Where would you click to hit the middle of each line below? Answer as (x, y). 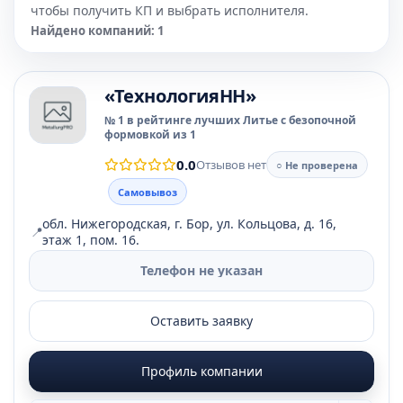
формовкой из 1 (150, 134)
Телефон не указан (201, 270)
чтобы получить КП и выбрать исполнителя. (170, 10)
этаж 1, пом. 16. (91, 240)
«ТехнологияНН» (180, 96)
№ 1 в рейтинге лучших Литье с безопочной (230, 120)
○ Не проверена (317, 165)
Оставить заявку (201, 321)
